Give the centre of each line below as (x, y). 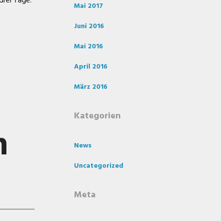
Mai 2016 (89, 47)
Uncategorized (99, 166)
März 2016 (91, 87)
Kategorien (97, 116)
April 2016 (91, 67)
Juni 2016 (89, 26)
